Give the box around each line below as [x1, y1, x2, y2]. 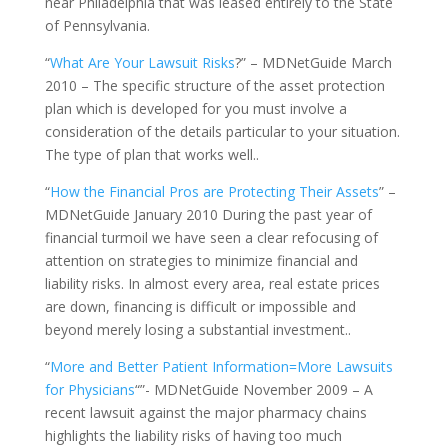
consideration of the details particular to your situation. [44, 122, 400, 141]
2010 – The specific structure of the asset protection [44, 76, 385, 95]
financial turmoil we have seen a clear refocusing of [44, 228, 378, 247]
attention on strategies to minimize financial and [44, 251, 358, 270]
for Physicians [44, 380, 135, 399]
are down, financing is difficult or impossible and [44, 297, 356, 316]
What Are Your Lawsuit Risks [49, 53, 235, 72]
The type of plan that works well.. [44, 145, 259, 164]
